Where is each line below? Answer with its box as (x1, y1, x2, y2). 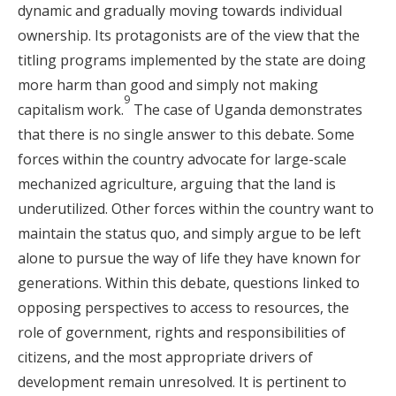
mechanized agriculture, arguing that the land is (18, 174, 336, 194)
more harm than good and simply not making (18, 75, 318, 95)
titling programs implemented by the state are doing (18, 50, 366, 70)
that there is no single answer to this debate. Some (18, 125, 354, 144)
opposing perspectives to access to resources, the (18, 298, 349, 317)
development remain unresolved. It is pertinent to (18, 372, 346, 392)
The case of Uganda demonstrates (130, 100, 362, 119)
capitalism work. (18, 100, 124, 119)
